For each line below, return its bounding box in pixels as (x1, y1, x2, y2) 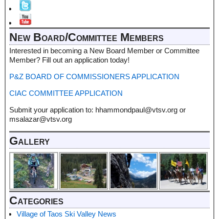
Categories (9, 194, 64, 207)
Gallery (9, 134, 50, 147)
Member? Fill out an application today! (9, 55, 130, 64)
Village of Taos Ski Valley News (17, 209, 116, 218)
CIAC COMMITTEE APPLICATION (9, 88, 123, 97)
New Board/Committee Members (9, 31, 164, 44)
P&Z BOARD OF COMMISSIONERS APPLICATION (9, 72, 179, 81)
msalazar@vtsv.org (9, 114, 72, 123)
